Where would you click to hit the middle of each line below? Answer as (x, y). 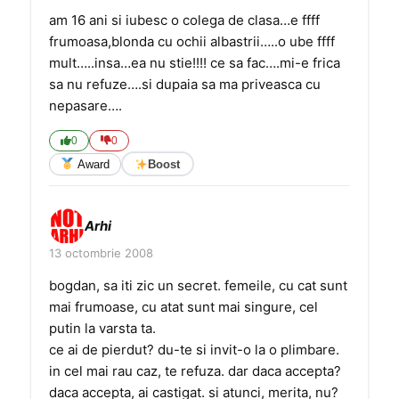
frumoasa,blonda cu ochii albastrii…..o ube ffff (192, 41)
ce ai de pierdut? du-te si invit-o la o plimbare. (194, 350)
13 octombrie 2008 (101, 253)
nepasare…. (85, 106)
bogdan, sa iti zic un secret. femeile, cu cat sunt (198, 285)
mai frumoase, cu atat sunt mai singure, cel (183, 307)
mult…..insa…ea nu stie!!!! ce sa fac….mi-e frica (195, 63)
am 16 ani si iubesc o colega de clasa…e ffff (184, 20)
